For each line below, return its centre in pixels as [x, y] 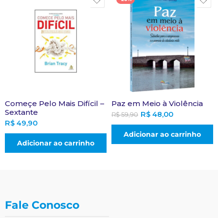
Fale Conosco [42, 205]
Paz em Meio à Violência [157, 103]
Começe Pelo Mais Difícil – [54, 103]
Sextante [21, 112]
